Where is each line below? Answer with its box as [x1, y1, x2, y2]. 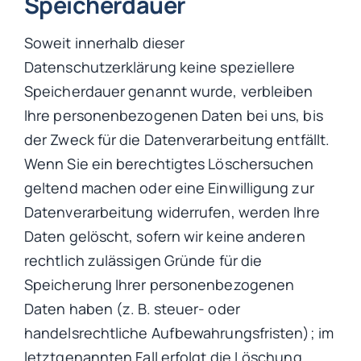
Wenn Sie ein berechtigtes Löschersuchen [24, 154, 314, 174]
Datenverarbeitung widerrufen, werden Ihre [24, 202, 320, 222]
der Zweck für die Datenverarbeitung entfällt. [24, 130, 330, 150]
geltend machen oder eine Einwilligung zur [24, 178, 314, 198]
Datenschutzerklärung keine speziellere [24, 57, 296, 77]
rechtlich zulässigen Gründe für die [24, 251, 263, 271]
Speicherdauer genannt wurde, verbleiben [24, 81, 313, 102]
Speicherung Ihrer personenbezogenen [24, 275, 295, 295]
